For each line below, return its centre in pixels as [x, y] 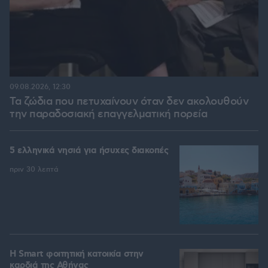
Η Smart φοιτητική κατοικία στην [77, 255]
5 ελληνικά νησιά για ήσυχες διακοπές [89, 151]
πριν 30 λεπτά [34, 170]
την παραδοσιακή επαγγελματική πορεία [108, 115]
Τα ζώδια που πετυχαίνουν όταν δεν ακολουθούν [129, 102]
